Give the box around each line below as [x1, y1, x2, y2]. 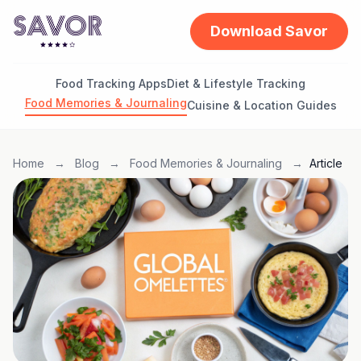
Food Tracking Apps [56, 77, 167, 90]
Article [309, 156, 342, 170]
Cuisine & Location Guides [186, 98, 337, 112]
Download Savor [210, 23, 328, 39]
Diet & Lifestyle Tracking [167, 77, 305, 90]
